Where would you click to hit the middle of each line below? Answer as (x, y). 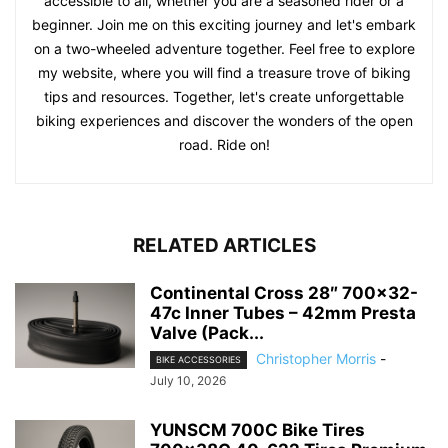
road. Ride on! (224, 144)
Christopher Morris (316, 358)
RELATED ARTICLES (224, 245)
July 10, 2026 (188, 380)
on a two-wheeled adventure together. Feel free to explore (224, 48)
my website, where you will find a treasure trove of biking (224, 72)
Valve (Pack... (207, 332)
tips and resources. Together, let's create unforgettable (224, 96)
